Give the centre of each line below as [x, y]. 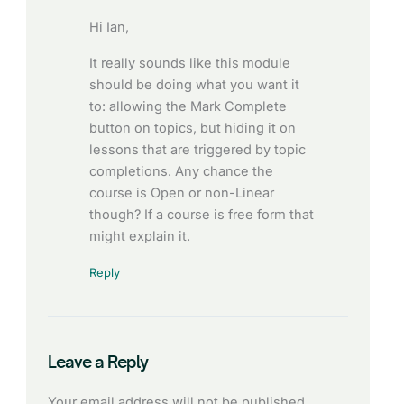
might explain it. [140, 236]
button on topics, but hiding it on [193, 128]
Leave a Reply [98, 362]
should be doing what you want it [195, 84]
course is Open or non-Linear [182, 193]
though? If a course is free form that [202, 214]
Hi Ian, [110, 27]
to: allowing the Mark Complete [188, 106]
